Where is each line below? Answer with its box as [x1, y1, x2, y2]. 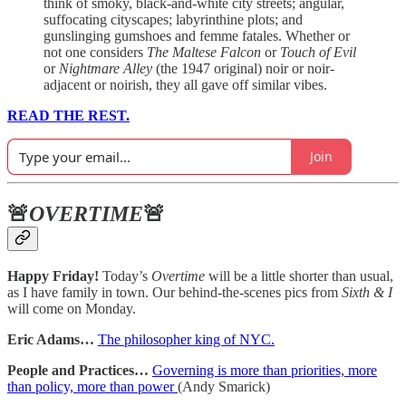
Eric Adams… [7, 332, 98, 348]
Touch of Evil [280, 43, 356, 60]
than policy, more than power [7, 379, 178, 395]
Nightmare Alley [59, 60, 156, 76]
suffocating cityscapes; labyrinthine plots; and [43, 11, 303, 27]
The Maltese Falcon [147, 43, 265, 60]
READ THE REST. [7, 107, 130, 123]
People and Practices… [7, 362, 149, 379]
